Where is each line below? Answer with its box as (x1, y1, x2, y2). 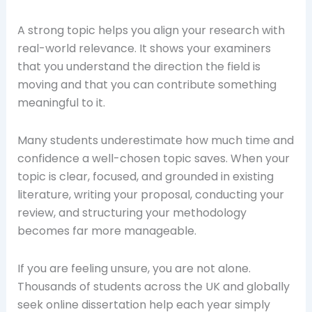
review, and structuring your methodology (17, 205, 247, 221)
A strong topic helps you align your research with (17, 22, 285, 38)
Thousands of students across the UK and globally (17, 279, 290, 295)
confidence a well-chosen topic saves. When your (17, 150, 290, 166)
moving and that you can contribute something (17, 77, 276, 93)
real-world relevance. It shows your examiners (17, 40, 271, 56)
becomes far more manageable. (17, 223, 196, 239)
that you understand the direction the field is (17, 58, 260, 75)
